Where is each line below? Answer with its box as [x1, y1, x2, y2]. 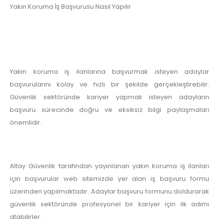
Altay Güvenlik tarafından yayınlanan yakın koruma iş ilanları [10, 161, 209, 171]
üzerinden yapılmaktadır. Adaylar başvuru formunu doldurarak [10, 187, 209, 197]
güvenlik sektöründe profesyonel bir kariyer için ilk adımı [10, 199, 209, 209]
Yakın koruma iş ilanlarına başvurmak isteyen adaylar [10, 67, 209, 77]
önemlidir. [10, 118, 42, 128]
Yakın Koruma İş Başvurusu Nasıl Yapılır [10, 1, 131, 11]
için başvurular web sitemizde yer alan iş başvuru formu [10, 174, 209, 184]
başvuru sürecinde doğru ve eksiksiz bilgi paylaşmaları [10, 105, 209, 115]
